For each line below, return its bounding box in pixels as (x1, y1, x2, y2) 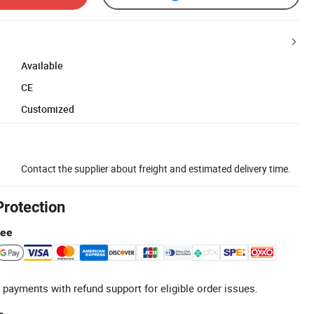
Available (21, 58, 63, 72)
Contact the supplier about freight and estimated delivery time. (21, 161, 291, 175)
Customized (21, 102, 74, 116)
